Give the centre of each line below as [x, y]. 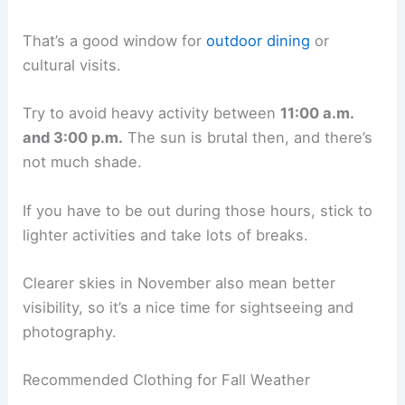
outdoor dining [259, 41]
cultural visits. [72, 66]
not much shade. [83, 162]
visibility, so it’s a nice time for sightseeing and [188, 307]
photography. [70, 331]
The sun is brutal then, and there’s [248, 138]
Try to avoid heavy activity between [152, 113]
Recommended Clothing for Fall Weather [167, 380]
